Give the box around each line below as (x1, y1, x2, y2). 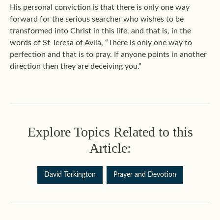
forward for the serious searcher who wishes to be (10, 15, 184, 23)
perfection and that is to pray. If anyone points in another (10, 50, 207, 58)
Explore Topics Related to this (27, 124, 193, 139)
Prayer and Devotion (113, 171, 176, 178)
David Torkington (44, 171, 96, 178)
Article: (89, 140, 131, 156)
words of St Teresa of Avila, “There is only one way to (10, 38, 192, 47)
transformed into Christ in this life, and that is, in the (10, 27, 191, 35)
